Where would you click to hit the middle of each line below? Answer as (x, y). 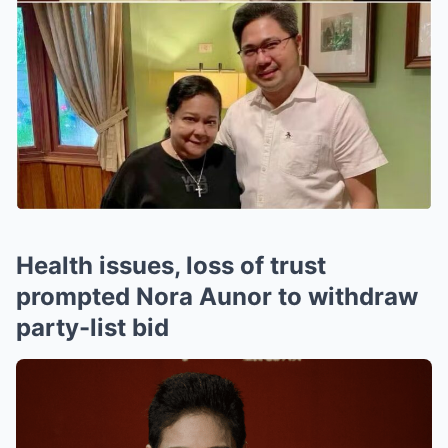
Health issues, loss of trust (171, 265)
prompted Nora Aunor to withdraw (217, 296)
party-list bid (92, 327)
